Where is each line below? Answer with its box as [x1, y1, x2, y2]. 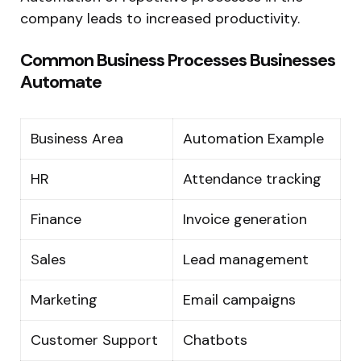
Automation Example [183, 128, 324, 148]
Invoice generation [183, 209, 307, 229]
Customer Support [31, 330, 158, 350]
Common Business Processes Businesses [20, 48, 335, 72]
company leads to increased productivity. [20, 8, 300, 28]
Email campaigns [183, 289, 296, 309]
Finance [31, 209, 81, 229]
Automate [20, 69, 102, 93]
